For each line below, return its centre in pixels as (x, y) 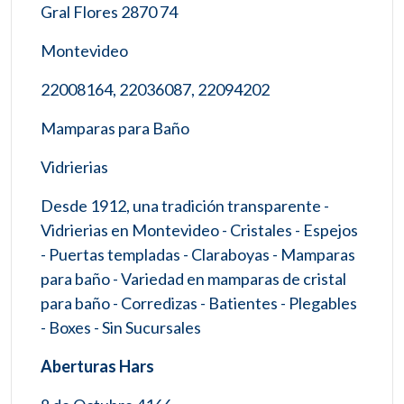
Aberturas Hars (97, 366)
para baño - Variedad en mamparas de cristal (193, 278)
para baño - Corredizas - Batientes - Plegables (199, 303)
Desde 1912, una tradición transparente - (185, 205)
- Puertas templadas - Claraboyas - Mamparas (198, 254)
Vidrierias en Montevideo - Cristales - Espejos (199, 230)
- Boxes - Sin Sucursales (121, 327)
